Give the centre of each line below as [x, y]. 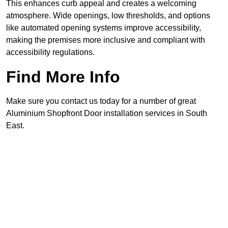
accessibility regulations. [50, 52]
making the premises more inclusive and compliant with [106, 40]
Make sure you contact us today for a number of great [101, 101]
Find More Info [63, 77]
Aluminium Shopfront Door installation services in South [107, 113]
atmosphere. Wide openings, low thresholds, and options [108, 16]
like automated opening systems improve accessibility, [104, 28]
